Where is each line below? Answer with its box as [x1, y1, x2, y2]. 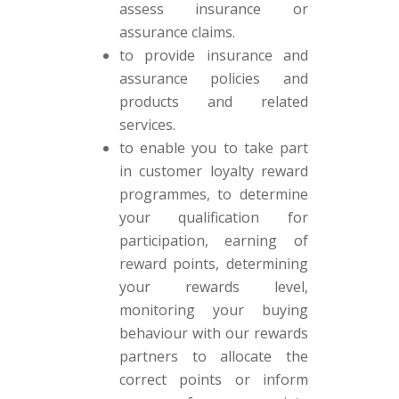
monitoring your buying [118, 300, 309, 320]
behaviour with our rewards [118, 323, 309, 343]
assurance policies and [118, 69, 309, 88]
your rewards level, [118, 277, 309, 297]
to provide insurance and [118, 45, 309, 65]
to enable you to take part [118, 138, 309, 158]
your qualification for [118, 208, 309, 227]
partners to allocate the [118, 346, 309, 366]
